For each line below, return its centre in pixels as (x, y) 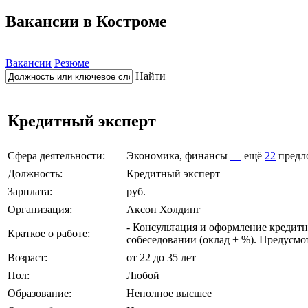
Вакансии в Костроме (86, 21)
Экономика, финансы (178, 155)
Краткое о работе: (49, 233)
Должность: (35, 173)
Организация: (40, 209)
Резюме (72, 63)
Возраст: (27, 257)
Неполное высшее (169, 293)
